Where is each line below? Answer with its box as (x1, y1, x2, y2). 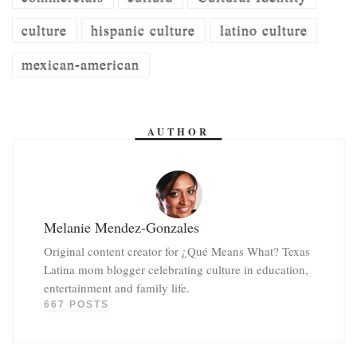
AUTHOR (147, 124, 210, 139)
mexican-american (22, 55, 140, 75)
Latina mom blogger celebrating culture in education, (43, 261, 308, 277)
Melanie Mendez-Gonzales (43, 217, 199, 237)
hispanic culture (91, 21, 196, 41)
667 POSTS (43, 298, 109, 310)
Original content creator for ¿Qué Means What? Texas (43, 242, 310, 259)
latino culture (219, 21, 308, 41)
